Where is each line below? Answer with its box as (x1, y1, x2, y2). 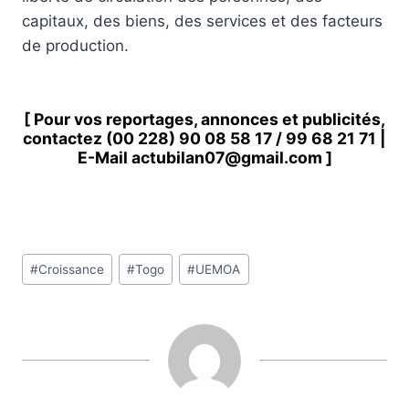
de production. (22, 36, 129, 55)
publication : (21, 323, 110, 342)
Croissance (38, 261, 105, 277)
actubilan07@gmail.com (131, 147, 322, 167)
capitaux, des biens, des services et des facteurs (22, 11, 383, 30)
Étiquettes (21, 249, 95, 268)
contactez (23, 128, 106, 148)
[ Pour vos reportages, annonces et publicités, (24, 109, 385, 129)
